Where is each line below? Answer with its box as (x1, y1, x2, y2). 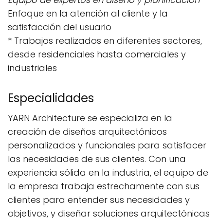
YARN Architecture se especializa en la (8, 112, 172, 125)
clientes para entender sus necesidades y (8, 194, 190, 206)
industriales (8, 62, 57, 74)
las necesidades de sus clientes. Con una (8, 153, 186, 165)
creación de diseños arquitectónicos (8, 126, 167, 138)
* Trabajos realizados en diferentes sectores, (8, 35, 202, 47)
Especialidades (8, 90, 94, 107)
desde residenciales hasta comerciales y (8, 48, 186, 61)
